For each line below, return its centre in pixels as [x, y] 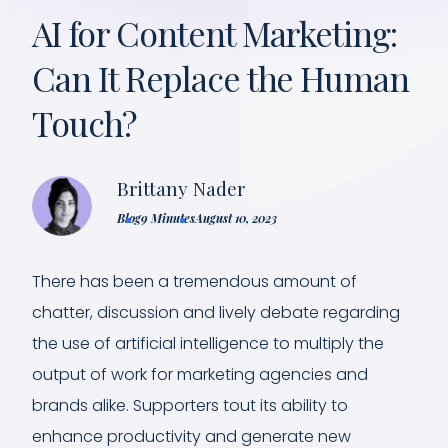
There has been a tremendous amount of [194, 281]
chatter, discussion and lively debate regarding [216, 312]
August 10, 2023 [236, 217]
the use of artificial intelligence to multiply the [208, 343]
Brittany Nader [181, 187]
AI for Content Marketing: [215, 32]
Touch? [84, 122]
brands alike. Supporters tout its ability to [190, 405]
